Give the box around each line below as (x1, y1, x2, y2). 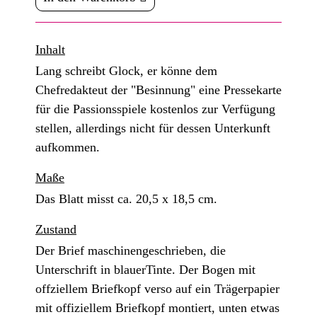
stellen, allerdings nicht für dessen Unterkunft (35, 121, 270, 136)
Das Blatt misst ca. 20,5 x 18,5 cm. (35, 192, 217, 207)
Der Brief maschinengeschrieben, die (35, 243, 226, 258)
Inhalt (35, 42, 65, 57)
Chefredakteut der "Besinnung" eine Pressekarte (35, 83, 282, 98)
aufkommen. (35, 140, 100, 155)
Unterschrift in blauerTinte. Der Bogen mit (35, 263, 255, 277)
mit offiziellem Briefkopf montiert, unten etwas (35, 301, 279, 316)
